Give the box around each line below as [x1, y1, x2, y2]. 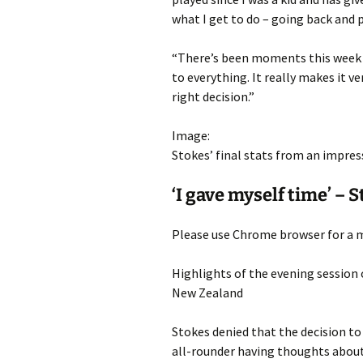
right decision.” [172, 88, 254, 105]
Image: [172, 126, 210, 143]
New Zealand [172, 284, 243, 301]
